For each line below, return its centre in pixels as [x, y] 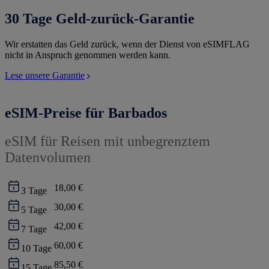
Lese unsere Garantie [45, 76]
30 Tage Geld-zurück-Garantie [100, 19]
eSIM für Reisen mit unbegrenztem [107, 141]
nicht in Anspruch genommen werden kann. [88, 55]
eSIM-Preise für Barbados [86, 113]
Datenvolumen [48, 157]
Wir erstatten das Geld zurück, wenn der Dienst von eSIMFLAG [127, 44]
